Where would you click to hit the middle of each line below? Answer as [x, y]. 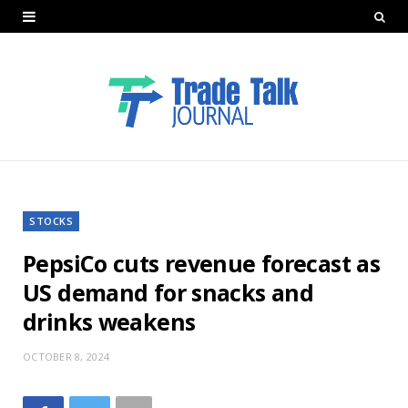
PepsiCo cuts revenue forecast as [201, 263]
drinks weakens [109, 321]
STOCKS [51, 220]
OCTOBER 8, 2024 [66, 356]
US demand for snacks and [168, 292]
